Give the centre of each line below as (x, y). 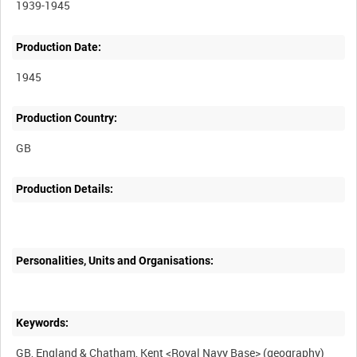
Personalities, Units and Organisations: (115, 260)
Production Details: (65, 189)
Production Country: (67, 118)
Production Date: (59, 47)
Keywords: (43, 323)
